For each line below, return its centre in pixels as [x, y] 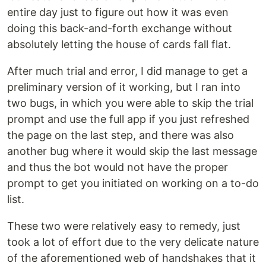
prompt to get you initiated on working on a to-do [133, 183]
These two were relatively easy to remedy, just [124, 226]
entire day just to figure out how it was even [118, 12]
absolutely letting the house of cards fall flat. [119, 44]
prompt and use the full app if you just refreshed [128, 119]
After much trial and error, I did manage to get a [127, 71]
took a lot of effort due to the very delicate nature [133, 242]
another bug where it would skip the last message [132, 151]
